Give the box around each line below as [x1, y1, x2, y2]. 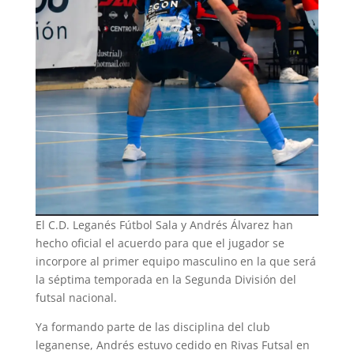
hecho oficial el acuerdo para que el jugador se [35, 235, 284, 251]
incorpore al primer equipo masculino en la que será [35, 254, 316, 269]
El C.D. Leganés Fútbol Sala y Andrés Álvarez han [35, 217, 293, 233]
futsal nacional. [35, 290, 117, 306]
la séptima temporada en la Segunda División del [35, 272, 296, 288]
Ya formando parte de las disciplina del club [35, 319, 270, 335]
